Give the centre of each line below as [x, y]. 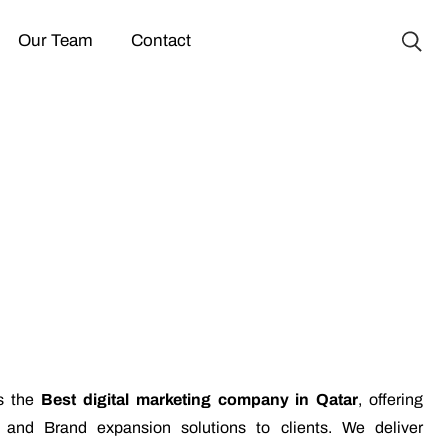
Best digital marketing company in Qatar [200, 400]
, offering [391, 400]
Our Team [56, 40]
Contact [160, 40]
